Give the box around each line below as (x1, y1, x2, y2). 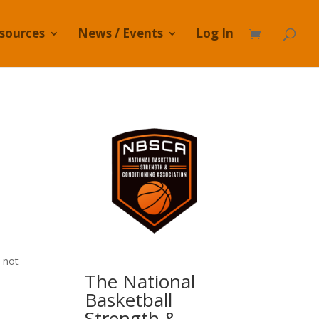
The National (85, 268, 196, 295)
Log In (196, 25, 234, 41)
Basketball (85, 287, 173, 313)
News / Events (78, 25, 163, 41)
